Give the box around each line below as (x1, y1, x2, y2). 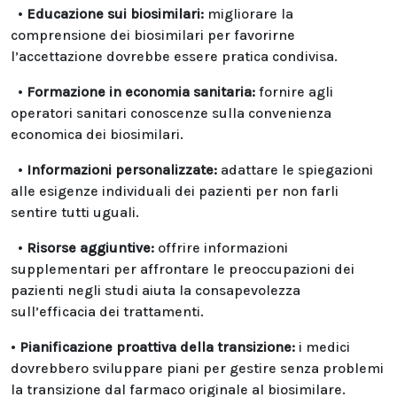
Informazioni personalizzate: (27, 161, 217, 178)
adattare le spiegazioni (217, 161, 373, 178)
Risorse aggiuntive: (27, 239, 154, 256)
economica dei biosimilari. (11, 126, 183, 143)
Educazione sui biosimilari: (27, 5, 204, 22)
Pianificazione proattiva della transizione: (19, 339, 295, 355)
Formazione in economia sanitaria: (27, 83, 255, 100)
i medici (295, 339, 350, 355)
